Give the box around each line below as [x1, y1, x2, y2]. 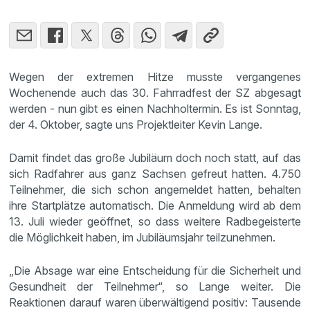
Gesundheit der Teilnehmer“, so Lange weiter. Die [9, 279, 301, 293]
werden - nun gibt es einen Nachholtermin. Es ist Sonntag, [9, 101, 301, 116]
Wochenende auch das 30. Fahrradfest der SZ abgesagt [9, 85, 301, 100]
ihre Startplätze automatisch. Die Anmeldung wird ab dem [9, 198, 301, 212]
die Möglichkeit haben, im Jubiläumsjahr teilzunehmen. [9, 230, 279, 244]
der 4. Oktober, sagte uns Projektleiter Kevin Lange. [9, 117, 266, 131]
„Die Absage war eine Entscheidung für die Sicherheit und [9, 263, 301, 277]
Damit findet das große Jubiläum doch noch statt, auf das [9, 150, 301, 165]
